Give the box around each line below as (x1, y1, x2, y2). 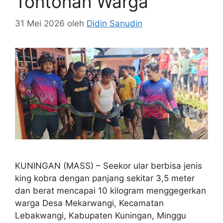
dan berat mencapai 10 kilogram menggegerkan (15, 186, 206, 196)
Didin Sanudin (87, 18, 142, 28)
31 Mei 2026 (15, 18, 65, 28)
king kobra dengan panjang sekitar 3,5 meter (15, 173, 195, 184)
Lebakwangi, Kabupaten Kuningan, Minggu (15, 211, 186, 221)
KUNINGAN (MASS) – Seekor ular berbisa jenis (15, 161, 202, 171)
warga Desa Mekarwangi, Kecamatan (15, 198, 164, 209)
